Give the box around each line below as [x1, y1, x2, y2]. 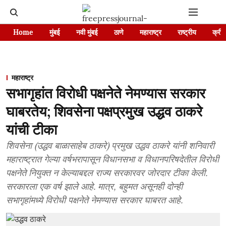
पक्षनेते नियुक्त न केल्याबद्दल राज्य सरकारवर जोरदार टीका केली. [6, 167, 207, 179]
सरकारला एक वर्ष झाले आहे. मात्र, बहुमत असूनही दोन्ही [6, 181, 183, 192]
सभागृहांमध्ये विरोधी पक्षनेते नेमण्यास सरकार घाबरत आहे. [6, 194, 183, 206]
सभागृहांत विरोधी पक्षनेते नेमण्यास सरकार [6, 84, 205, 102]
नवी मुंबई [76, 28, 98, 37]
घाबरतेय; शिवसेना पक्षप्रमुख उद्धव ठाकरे [6, 102, 202, 121]
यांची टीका [6, 121, 57, 139]
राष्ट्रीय [178, 28, 196, 37]
